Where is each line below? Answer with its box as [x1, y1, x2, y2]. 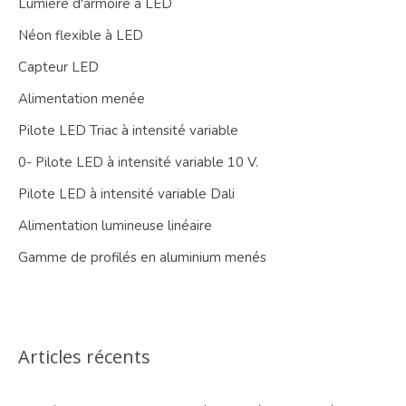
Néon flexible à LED [18, 26, 143, 45]
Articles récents [18, 344, 150, 370]
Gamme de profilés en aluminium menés [18, 248, 266, 267]
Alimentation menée [18, 90, 145, 109]
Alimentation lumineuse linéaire [18, 217, 212, 236]
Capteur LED [18, 58, 99, 77]
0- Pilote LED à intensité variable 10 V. [18, 153, 258, 172]
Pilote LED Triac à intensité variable [18, 121, 238, 140]
